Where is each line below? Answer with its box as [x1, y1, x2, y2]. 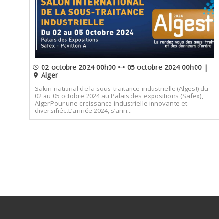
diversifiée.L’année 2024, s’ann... [35, 106, 132, 115]
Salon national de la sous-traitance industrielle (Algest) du [35, 84, 209, 93]
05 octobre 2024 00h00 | [125, 63, 208, 72]
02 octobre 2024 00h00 [39, 63, 118, 72]
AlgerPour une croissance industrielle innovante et [35, 98, 188, 108]
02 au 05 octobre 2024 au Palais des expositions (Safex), [35, 91, 203, 100]
